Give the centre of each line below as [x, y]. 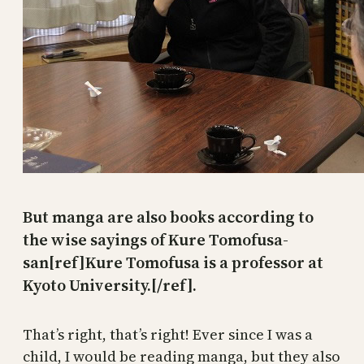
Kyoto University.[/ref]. [110, 286]
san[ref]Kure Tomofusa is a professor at [173, 263]
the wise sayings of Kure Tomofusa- [156, 240]
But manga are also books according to [168, 217]
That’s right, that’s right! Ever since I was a [168, 335]
